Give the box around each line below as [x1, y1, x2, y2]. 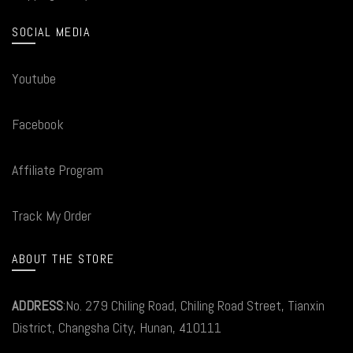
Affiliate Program [12, 160, 103, 179]
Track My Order [12, 206, 91, 225]
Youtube [12, 69, 56, 87]
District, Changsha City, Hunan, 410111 [12, 318, 221, 336]
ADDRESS [12, 295, 63, 314]
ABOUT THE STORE [12, 250, 115, 267]
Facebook [12, 114, 64, 133]
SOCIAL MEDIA [12, 23, 90, 40]
